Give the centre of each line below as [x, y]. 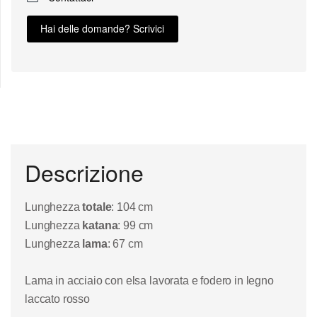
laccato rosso [57, 299]
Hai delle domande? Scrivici [103, 29]
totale [97, 207]
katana [100, 226]
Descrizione [84, 172]
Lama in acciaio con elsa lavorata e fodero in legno [149, 281]
